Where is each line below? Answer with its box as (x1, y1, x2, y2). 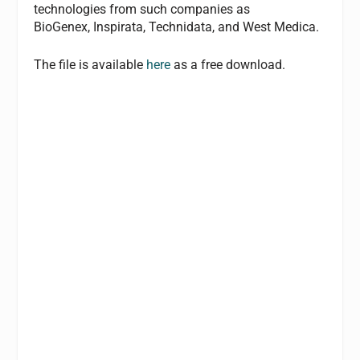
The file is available (34, 57, 147, 73)
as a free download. (170, 57, 286, 73)
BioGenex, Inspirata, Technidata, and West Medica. (34, 18, 320, 35)
